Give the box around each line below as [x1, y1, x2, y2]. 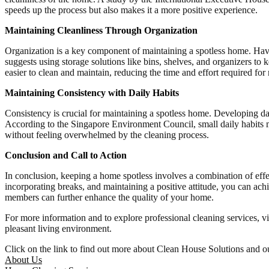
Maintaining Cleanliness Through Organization [5, 25, 198, 36]
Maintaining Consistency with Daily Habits [5, 88, 179, 98]
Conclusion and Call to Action [5, 150, 127, 161]
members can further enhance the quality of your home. [5, 192, 214, 203]
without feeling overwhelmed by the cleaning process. [5, 130, 209, 141]
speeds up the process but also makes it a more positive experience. [5, 5, 258, 16]
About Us [5, 255, 42, 265]
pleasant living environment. [5, 223, 112, 234]
